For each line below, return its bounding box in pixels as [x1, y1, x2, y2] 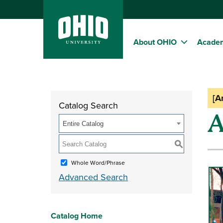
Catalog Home [51, 210, 103, 222]
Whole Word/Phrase [71, 158, 125, 167]
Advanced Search [59, 171, 128, 183]
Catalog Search [59, 99, 118, 111]
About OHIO [133, 36, 177, 48]
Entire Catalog [63, 120, 104, 127]
